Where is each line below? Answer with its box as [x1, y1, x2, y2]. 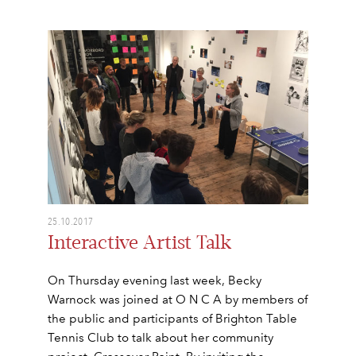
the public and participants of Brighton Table [48, 311, 297, 326]
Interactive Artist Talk [48, 230, 231, 254]
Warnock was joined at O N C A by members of [48, 292, 308, 307]
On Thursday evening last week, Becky [48, 273, 261, 288]
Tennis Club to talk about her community [48, 330, 273, 345]
